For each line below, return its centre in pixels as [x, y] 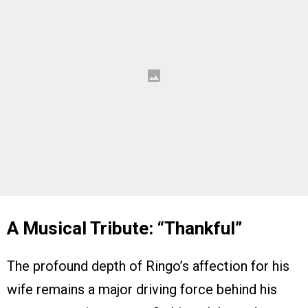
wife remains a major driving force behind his [142, 290]
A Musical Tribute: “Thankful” [124, 229]
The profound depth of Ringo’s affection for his [148, 266]
